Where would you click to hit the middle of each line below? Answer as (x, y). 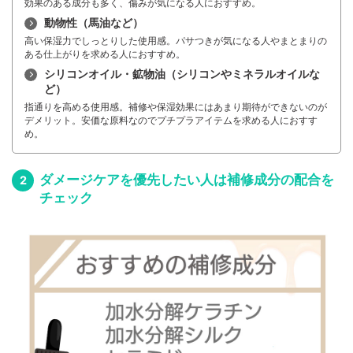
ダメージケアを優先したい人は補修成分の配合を (187, 180)
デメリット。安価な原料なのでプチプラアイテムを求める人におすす (171, 121)
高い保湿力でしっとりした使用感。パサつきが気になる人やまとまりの (176, 41)
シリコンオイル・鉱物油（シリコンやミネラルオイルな (182, 74)
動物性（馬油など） (94, 23)
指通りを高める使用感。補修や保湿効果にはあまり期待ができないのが (176, 107)
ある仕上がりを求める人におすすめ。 (105, 54)
